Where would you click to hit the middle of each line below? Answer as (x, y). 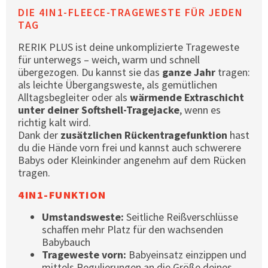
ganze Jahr (189, 72)
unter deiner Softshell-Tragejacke (99, 109)
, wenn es (200, 109)
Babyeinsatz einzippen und (186, 254)
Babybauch (66, 242)
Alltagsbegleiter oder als (74, 97)
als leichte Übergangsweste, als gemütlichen (118, 84)
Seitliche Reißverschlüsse (181, 217)
